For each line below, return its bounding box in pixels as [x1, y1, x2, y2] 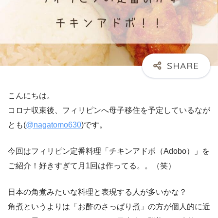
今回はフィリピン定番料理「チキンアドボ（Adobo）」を [8, 146, 210, 155]
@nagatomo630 [26, 120, 81, 129]
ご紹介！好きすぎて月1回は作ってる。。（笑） [8, 161, 176, 170]
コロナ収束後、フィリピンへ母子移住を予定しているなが [8, 106, 210, 114]
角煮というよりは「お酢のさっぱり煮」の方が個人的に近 [8, 202, 210, 211]
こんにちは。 [8, 91, 54, 100]
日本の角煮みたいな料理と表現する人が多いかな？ [8, 187, 187, 196]
